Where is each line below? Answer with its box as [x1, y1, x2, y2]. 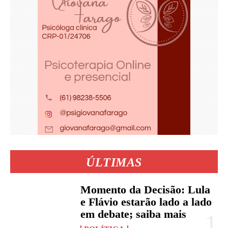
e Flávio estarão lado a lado [80, 195, 212, 208]
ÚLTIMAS [86, 155, 142, 169]
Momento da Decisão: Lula [80, 183, 211, 196]
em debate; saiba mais [80, 207, 187, 220]
